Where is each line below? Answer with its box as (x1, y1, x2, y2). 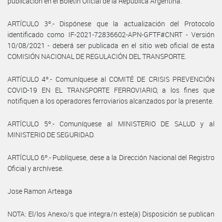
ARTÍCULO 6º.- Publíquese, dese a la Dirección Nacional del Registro (7, 152, 215, 162)
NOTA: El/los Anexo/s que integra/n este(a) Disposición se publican (7, 209, 215, 219)
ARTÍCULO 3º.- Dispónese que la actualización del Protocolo (7, 18, 215, 28)
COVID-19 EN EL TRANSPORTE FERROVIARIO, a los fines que (7, 85, 215, 95)
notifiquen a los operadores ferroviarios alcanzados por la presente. (7, 96, 214, 106)
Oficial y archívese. (7, 163, 63, 173)
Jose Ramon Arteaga (7, 186, 72, 196)
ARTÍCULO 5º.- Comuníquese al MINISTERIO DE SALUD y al (7, 118, 215, 128)
